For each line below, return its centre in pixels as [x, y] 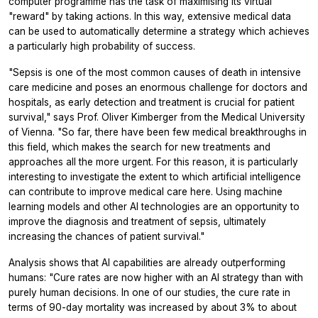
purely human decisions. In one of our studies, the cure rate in [149, 293]
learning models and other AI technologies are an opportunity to [154, 207]
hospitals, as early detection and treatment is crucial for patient [152, 103]
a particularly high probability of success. [102, 46]
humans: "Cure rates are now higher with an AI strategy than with [156, 278]
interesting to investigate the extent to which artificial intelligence [155, 177]
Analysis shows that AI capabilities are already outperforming [147, 263]
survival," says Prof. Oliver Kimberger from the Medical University [157, 117]
